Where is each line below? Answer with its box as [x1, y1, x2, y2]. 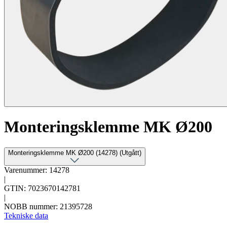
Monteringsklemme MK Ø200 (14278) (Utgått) [120, 148, 141, 157]
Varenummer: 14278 [4, 165, 69, 174]
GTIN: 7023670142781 [4, 183, 81, 193]
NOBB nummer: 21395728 [4, 202, 92, 211]
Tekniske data [4, 211, 48, 220]
